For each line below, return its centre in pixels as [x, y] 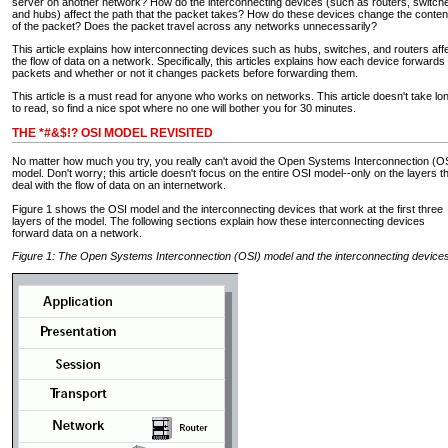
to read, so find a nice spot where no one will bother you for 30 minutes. [184, 108]
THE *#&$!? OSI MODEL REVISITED [112, 133]
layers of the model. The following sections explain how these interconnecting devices [218, 220]
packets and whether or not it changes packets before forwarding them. [185, 73]
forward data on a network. [77, 232]
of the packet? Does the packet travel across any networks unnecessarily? [194, 26]
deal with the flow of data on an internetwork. [119, 185]
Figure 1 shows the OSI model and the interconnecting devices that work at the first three [227, 208]
